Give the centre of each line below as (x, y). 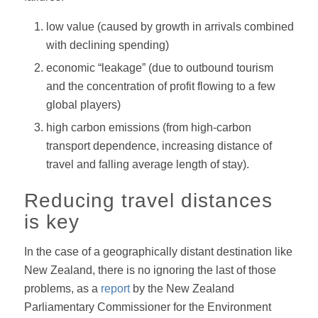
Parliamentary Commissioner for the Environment (147, 307)
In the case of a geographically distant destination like (158, 251)
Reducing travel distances (148, 201)
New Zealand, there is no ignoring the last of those (150, 270)
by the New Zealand (182, 288)
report (115, 288)
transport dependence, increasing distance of (159, 146)
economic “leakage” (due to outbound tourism (159, 68)
